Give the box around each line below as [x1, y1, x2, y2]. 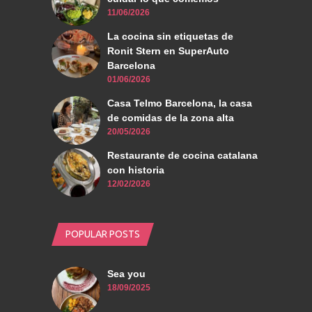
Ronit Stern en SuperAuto [107, 45, 229, 57]
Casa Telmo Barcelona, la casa [107, 97, 252, 109]
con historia [107, 164, 164, 176]
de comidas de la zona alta [107, 112, 234, 124]
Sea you [107, 268, 146, 280]
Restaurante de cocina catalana [107, 150, 258, 162]
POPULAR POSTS [65, 228, 140, 240]
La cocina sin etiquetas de [107, 31, 233, 42]
